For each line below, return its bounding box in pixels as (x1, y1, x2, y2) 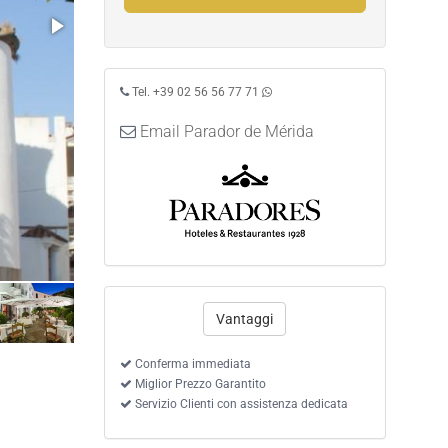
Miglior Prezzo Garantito (131, 377, 266, 392)
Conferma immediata (131, 357, 251, 372)
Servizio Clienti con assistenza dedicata (131, 397, 348, 412)
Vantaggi (216, 311, 274, 328)
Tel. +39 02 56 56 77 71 (131, 85, 259, 99)
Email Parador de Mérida (139, 122, 314, 141)
